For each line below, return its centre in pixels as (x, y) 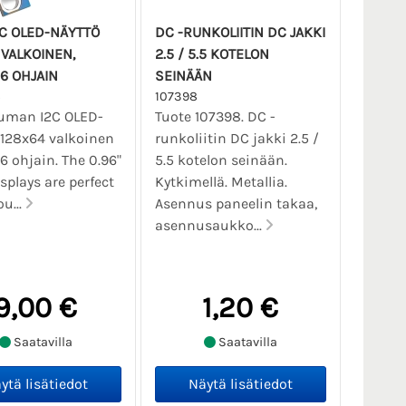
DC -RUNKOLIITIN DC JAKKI (240, 33)
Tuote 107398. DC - (215, 117)
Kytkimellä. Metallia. (221, 182)
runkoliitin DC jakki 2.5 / (237, 139)
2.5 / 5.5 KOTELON (212, 54)
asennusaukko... (210, 226)
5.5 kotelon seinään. (221, 160)
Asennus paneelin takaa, (236, 204)
